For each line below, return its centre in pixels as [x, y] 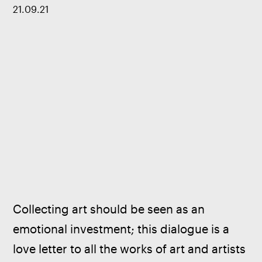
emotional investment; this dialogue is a [123, 229]
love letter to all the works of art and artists [131, 249]
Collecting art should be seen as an [111, 209]
